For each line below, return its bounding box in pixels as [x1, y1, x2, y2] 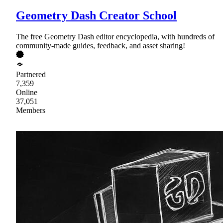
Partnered [16, 70, 46, 79]
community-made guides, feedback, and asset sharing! [16, 41, 185, 50]
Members [16, 106, 45, 115]
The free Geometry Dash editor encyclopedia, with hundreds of [16, 32, 215, 41]
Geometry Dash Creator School [16, 9, 177, 22]
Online [16, 88, 37, 97]
